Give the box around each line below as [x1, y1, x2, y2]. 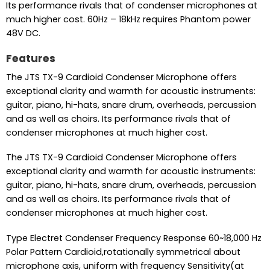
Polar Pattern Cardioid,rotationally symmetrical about [5, 246, 240, 259]
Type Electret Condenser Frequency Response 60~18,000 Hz [5, 232, 262, 245]
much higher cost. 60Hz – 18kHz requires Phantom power [5, 13, 251, 26]
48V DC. [5, 27, 40, 40]
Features [5, 51, 55, 66]
